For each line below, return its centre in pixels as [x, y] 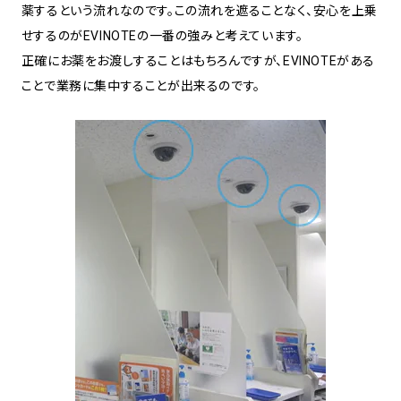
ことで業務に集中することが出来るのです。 [141, 85]
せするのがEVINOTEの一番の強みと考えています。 [162, 35]
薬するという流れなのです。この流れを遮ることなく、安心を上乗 [199, 10]
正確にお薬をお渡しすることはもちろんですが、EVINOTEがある [198, 60]
